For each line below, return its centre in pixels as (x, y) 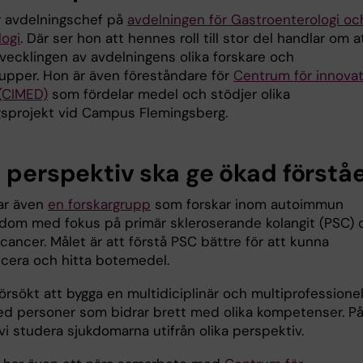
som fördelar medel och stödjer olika (169, 94)
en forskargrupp (99, 205)
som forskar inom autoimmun (247, 205)
